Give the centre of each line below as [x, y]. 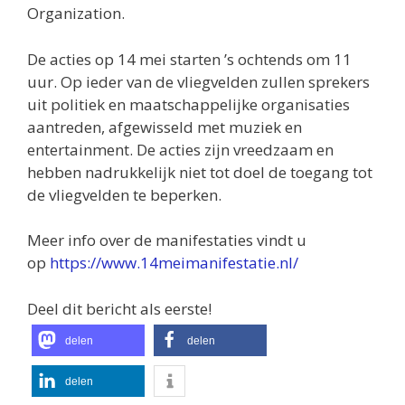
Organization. [76, 13]
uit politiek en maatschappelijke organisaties [188, 104]
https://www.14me [115, 263]
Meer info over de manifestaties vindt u [167, 240]
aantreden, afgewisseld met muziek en [165, 127]
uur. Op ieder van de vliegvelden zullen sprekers [198, 81]
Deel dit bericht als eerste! [119, 308]
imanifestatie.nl [237, 263]
